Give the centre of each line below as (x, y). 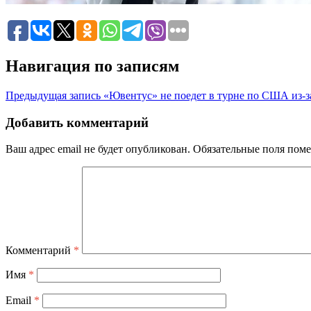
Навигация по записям (92, 66)
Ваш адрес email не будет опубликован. (98, 149)
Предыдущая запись (53, 95)
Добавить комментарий (77, 122)
